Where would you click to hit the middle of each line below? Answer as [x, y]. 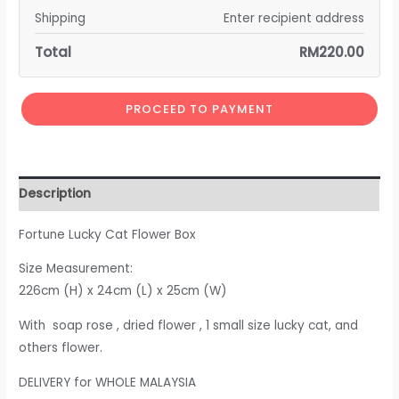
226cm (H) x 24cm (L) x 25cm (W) [123, 291]
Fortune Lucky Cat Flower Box [108, 234]
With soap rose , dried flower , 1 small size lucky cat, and [189, 326]
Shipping [61, 19]
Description [55, 194]
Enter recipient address [293, 19]
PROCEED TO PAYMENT [199, 109]
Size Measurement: [76, 269]
